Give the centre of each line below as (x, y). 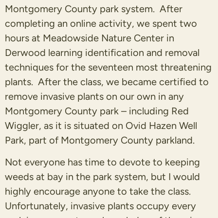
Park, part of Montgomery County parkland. (100, 140)
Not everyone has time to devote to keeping (102, 162)
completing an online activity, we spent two (101, 24)
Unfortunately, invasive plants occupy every (100, 206)
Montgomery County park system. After (94, 9)
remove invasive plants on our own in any (94, 97)
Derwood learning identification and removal (102, 53)
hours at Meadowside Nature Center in (90, 38)
